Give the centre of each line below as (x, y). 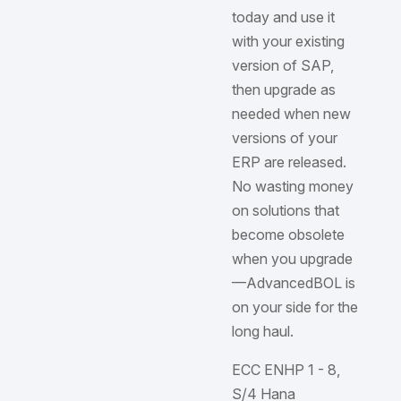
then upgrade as (283, 89)
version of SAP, (282, 65)
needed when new (291, 113)
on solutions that (285, 210)
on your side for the (294, 307)
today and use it (283, 17)
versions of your (284, 137)
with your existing (288, 41)
